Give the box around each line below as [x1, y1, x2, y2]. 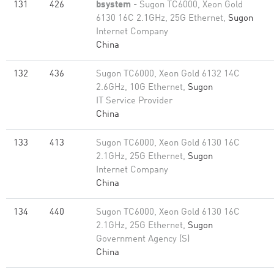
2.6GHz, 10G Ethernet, [96, 83, 188, 92]
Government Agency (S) [96, 235, 190, 244]
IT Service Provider [96, 97, 172, 106]
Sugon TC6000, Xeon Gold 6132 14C [96, 70, 240, 79]
